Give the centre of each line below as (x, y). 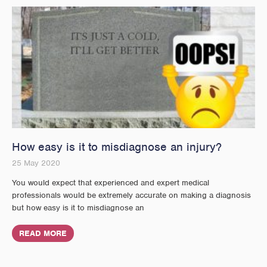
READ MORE (43, 233)
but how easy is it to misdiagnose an (78, 207)
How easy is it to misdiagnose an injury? (117, 147)
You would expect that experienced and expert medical (111, 182)
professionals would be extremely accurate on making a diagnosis (131, 195)
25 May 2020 (36, 163)
